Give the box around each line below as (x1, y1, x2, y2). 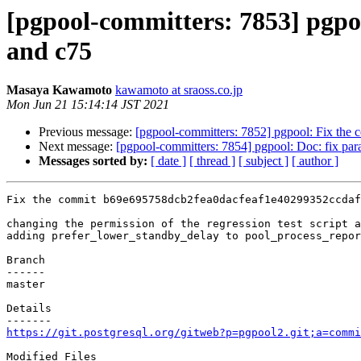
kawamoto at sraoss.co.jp (115, 83, 243, 98)
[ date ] (151, 154, 186, 168)
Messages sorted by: (39, 154, 147, 168)
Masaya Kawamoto (6, 83, 112, 98)
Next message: (39, 139, 116, 154)
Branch (6, 254, 45, 267)
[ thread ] (189, 154, 235, 168)
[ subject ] (239, 154, 288, 168)
